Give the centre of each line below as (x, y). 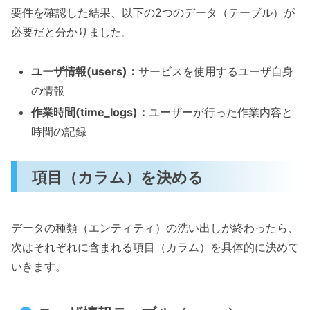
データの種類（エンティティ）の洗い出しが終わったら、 (155, 227)
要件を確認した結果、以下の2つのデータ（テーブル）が (153, 12)
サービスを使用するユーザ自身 (216, 71)
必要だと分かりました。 (72, 31)
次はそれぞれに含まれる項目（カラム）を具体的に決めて (155, 247)
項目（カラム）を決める (118, 176)
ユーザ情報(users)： (85, 71)
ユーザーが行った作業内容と (221, 112)
